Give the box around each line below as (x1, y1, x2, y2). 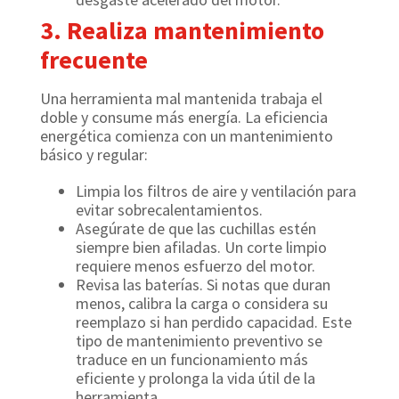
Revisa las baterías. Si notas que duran (76, 274, 330, 295)
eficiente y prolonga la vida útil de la (76, 368, 315, 388)
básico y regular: (40, 144, 148, 165)
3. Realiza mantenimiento (40, 14, 324, 46)
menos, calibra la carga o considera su (76, 293, 328, 313)
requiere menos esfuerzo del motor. (76, 256, 315, 276)
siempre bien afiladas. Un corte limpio (76, 237, 327, 257)
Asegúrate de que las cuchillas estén (76, 218, 316, 239)
